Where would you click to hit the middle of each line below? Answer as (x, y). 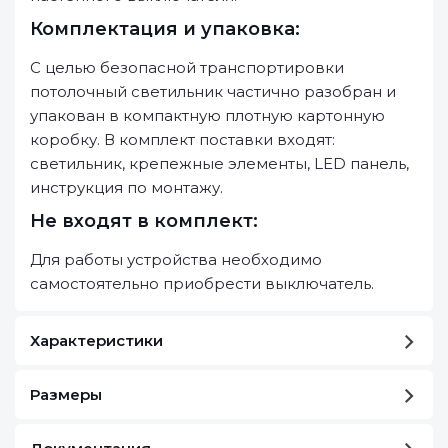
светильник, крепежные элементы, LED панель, (219, 163)
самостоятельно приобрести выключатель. (202, 283)
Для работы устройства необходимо (176, 259)
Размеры (66, 394)
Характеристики (96, 340)
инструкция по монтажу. (126, 187)
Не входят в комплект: (144, 221)
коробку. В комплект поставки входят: (182, 139)
